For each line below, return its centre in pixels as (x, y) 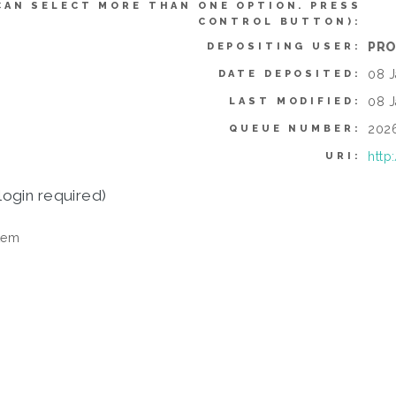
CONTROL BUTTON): (279, 22)
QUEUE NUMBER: (295, 129)
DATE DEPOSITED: (289, 74)
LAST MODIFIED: (295, 102)
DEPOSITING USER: (284, 47)
